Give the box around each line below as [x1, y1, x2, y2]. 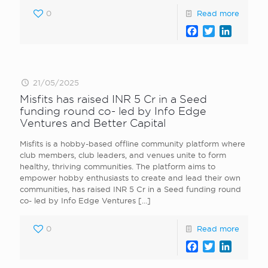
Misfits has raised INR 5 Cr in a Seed [20, 93, 207, 105]
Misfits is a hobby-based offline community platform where [20, 139, 245, 148]
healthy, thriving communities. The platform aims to [20, 162, 215, 170]
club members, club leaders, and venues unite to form [20, 151, 226, 159]
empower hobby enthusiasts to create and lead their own [20, 173, 240, 182]
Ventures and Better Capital [20, 117, 166, 129]
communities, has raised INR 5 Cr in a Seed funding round [20, 185, 241, 193]
